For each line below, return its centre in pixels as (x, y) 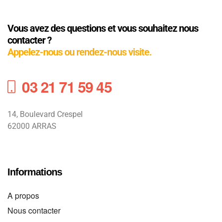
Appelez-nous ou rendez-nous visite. (80, 52)
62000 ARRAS (33, 126)
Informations (35, 172)
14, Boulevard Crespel (45, 114)
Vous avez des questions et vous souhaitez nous (103, 28)
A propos (23, 195)
